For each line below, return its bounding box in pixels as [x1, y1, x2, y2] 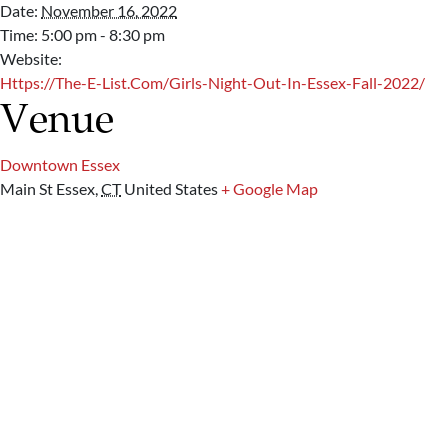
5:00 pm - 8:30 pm [41, 25, 165, 45]
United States [124, 179, 218, 199]
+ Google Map [221, 179, 318, 199]
